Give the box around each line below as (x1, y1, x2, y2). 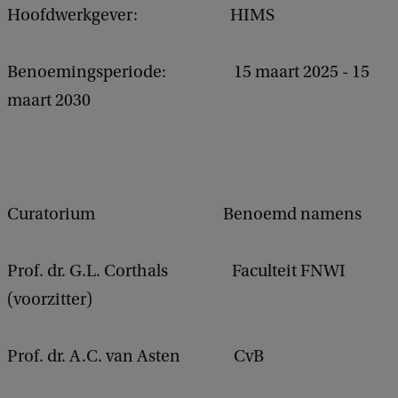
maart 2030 (7, 90, 91, 110)
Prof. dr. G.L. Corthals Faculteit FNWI (7, 260, 346, 281)
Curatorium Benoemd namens (7, 203, 362, 224)
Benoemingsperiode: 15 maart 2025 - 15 (7, 61, 370, 82)
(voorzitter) (7, 289, 92, 309)
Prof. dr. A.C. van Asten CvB (7, 346, 264, 366)
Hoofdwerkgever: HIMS (7, 4, 275, 25)
